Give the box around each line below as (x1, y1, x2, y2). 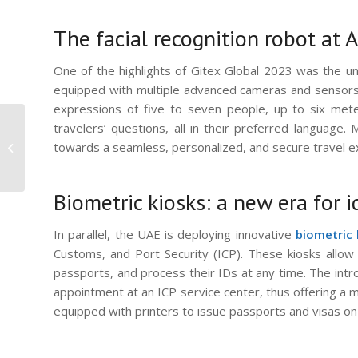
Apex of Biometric (28, 149, 113, 165)
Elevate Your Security (28, 116, 130, 131)
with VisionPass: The (28, 133, 127, 148)
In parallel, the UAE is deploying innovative (54, 225, 296, 242)
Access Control (28, 166, 99, 181)
